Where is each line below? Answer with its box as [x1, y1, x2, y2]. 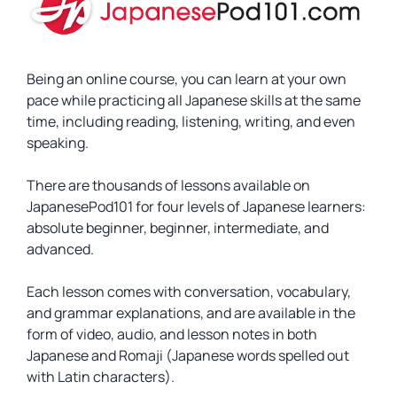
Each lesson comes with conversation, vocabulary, [27, 282, 351, 301]
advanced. [27, 239, 94, 259]
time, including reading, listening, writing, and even [27, 112, 355, 131]
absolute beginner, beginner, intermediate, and [27, 218, 329, 237]
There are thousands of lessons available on [27, 175, 310, 195]
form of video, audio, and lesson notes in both [27, 324, 317, 344]
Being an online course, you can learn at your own [27, 69, 346, 89]
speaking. [27, 133, 89, 152]
